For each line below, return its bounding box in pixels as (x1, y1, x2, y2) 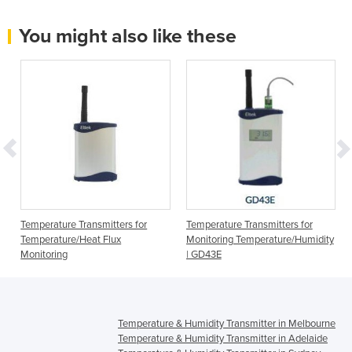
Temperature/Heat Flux (20, 233, 122, 246)
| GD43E (185, 247, 222, 261)
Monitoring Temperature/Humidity (185, 233, 334, 246)
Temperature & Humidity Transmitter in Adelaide (118, 332, 328, 345)
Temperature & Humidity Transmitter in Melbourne (118, 317, 335, 330)
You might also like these (19, 24, 236, 49)
